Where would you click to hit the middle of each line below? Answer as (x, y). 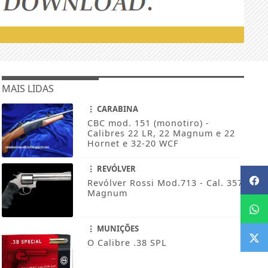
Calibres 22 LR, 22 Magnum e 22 (161, 133)
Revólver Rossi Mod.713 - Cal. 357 (165, 183)
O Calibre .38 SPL (127, 243)
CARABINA (116, 109)
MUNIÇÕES (117, 229)
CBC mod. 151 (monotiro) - (148, 123)
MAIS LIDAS (28, 89)
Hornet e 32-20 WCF (133, 144)
